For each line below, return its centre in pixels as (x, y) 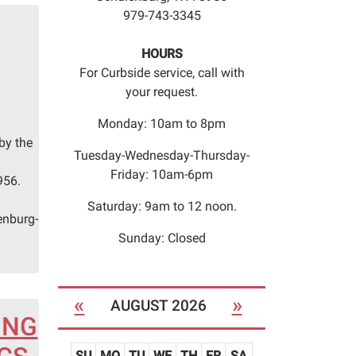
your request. (162, 92)
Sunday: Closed (162, 238)
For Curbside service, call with (162, 73)
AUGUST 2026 (158, 306)
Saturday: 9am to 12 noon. (162, 207)
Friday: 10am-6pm (162, 175)
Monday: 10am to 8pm (162, 124)
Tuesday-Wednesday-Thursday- (162, 156)
